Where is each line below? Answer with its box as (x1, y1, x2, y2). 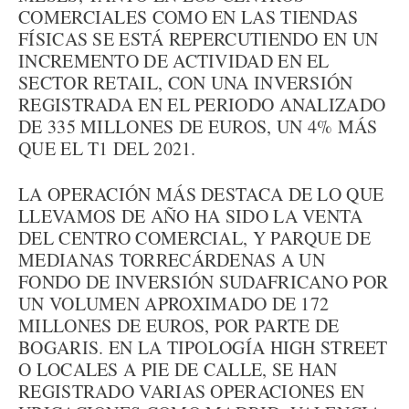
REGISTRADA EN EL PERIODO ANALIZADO (18, 92, 386, 117)
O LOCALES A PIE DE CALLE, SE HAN (18, 357, 338, 382)
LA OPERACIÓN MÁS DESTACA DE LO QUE (18, 182, 384, 206)
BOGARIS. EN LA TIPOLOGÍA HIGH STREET (18, 335, 388, 360)
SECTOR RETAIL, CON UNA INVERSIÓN (18, 70, 353, 95)
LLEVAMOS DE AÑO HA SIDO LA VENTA (18, 204, 363, 228)
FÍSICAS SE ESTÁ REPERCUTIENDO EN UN (18, 26, 379, 51)
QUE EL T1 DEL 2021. (18, 136, 196, 161)
